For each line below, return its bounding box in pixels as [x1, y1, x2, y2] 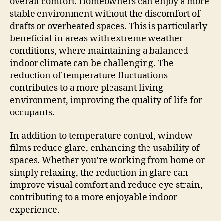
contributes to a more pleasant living [10, 82, 163, 94]
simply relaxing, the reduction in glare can [10, 167, 188, 179]
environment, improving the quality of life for [10, 94, 202, 106]
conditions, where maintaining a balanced [10, 45, 188, 57]
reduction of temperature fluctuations [10, 70, 168, 81]
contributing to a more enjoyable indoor [10, 192, 177, 204]
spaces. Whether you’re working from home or [10, 155, 205, 167]
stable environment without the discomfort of [10, 8, 200, 20]
